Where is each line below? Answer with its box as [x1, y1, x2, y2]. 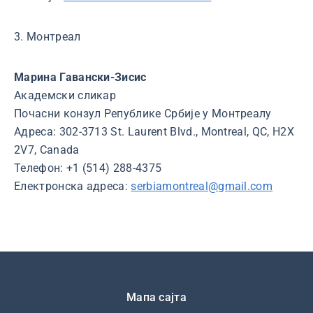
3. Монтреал [14, 30, 81, 43]
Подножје [14, 286, 93, 306]
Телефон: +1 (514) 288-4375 [14, 161, 162, 175]
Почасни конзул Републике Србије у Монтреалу [14, 107, 272, 120]
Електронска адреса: [14, 180, 131, 193]
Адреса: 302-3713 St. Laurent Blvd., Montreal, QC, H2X [14, 125, 294, 138]
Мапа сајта [126, 291, 187, 304]
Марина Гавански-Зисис [14, 71, 147, 84]
